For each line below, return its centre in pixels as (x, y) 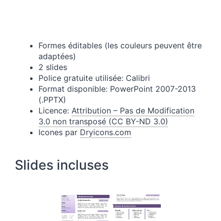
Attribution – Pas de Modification (133, 111)
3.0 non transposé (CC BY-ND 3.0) (103, 122)
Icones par (59, 132)
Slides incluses (62, 165)
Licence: (55, 111)
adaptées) (57, 56)
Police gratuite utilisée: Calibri (94, 78)
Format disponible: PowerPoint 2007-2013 (117, 89)
